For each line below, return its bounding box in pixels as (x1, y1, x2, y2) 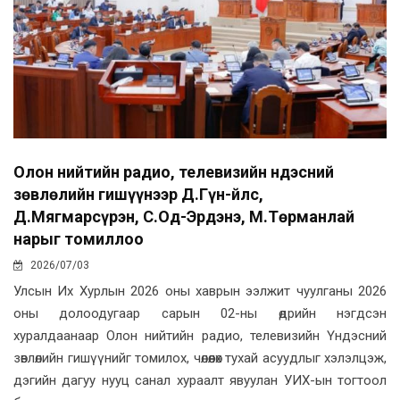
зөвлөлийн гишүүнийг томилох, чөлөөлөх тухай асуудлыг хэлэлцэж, (13, 349, 387, 366)
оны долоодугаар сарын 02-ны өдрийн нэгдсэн (13, 304, 387, 321)
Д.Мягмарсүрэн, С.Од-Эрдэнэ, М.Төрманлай (13, 206, 354, 226)
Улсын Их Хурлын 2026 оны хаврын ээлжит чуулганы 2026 (13, 282, 387, 299)
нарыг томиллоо (13, 229, 144, 248)
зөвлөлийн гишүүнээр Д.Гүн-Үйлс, (13, 184, 263, 204)
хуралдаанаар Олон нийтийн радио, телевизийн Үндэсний (13, 327, 387, 344)
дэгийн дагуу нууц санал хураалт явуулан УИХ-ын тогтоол (13, 371, 387, 388)
